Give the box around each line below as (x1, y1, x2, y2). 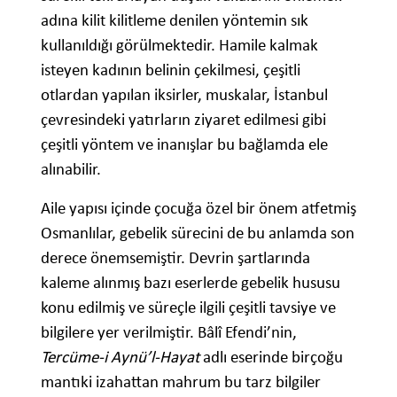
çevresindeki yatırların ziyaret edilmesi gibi (41, 108, 326, 129)
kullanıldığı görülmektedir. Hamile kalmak (41, 34, 318, 55)
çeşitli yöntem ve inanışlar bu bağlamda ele (41, 133, 328, 154)
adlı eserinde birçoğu (199, 346, 343, 367)
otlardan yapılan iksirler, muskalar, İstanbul (41, 83, 328, 105)
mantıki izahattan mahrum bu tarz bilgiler (41, 370, 321, 392)
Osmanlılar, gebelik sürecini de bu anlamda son (41, 222, 354, 243)
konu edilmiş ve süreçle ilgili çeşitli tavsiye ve (41, 296, 336, 317)
